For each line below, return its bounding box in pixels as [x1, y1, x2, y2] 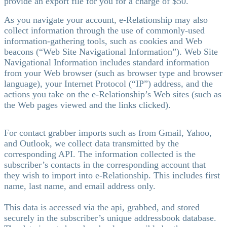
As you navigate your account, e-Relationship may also [4, 14, 208, 25]
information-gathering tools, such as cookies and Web [4, 35, 202, 46]
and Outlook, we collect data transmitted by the [4, 138, 179, 148]
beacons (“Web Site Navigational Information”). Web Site [4, 46, 218, 57]
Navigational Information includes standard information [4, 57, 209, 67]
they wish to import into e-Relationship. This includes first [4, 170, 220, 180]
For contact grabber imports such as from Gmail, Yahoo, [4, 127, 212, 138]
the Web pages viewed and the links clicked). [4, 99, 171, 110]
